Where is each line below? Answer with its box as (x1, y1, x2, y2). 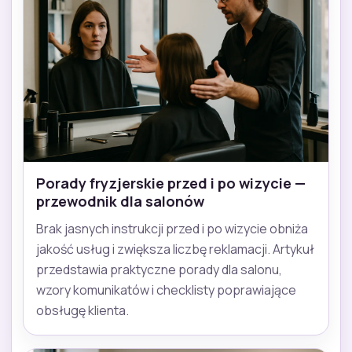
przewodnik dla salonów (36, 191, 204, 211)
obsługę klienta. (36, 301, 129, 319)
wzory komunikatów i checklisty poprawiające (36, 280, 296, 299)
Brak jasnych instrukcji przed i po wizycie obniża (36, 219, 308, 237)
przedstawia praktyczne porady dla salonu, (36, 260, 282, 278)
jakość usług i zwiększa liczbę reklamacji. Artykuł (36, 240, 314, 258)
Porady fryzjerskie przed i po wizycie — (36, 173, 306, 192)
